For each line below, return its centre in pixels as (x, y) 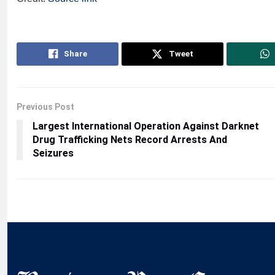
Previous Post (45, 107)
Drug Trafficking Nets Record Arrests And (130, 140)
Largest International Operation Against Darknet (146, 126)
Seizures (53, 153)
